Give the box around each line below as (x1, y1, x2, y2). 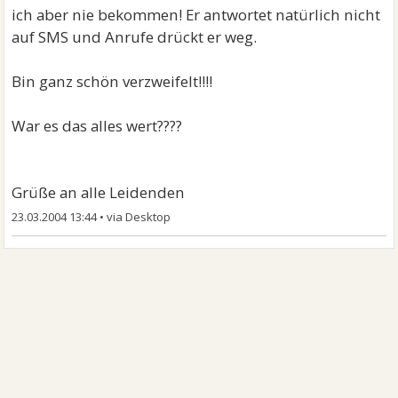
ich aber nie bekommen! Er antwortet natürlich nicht (12, 4, 381, 25)
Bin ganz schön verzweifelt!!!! (12, 71, 213, 92)
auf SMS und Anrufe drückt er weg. (12, 27, 258, 47)
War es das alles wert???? (12, 115, 183, 136)
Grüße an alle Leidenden (12, 182, 186, 203)
